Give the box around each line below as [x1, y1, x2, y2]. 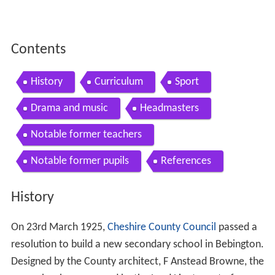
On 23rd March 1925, [10, 221, 107, 233]
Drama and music [30, 103, 108, 115]
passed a [215, 221, 257, 233]
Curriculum [94, 76, 143, 88]
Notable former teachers [30, 129, 142, 141]
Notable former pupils [30, 155, 129, 168]
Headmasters [139, 103, 199, 115]
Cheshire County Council [107, 221, 216, 233]
